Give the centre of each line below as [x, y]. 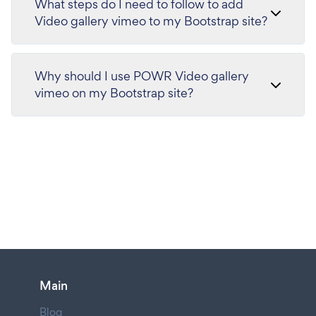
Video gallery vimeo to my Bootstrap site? [151, 20]
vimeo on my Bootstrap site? [114, 92]
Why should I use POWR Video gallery [142, 75]
